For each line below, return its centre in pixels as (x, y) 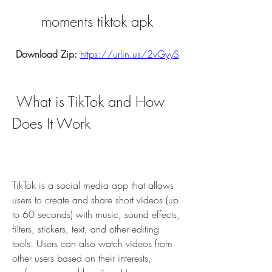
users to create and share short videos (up (95, 200)
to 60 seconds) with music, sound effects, (96, 214)
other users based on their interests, (82, 258)
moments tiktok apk (97, 21)
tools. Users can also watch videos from (92, 243)
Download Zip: (48, 54)
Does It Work (51, 123)
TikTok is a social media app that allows (93, 185)
